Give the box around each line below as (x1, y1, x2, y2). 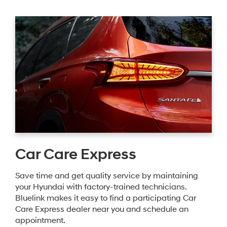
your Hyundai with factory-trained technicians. (15, 182, 186, 192)
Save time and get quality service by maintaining (15, 171, 198, 181)
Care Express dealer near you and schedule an (15, 204, 188, 214)
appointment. (15, 215, 65, 225)
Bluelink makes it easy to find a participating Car (15, 193, 196, 203)
